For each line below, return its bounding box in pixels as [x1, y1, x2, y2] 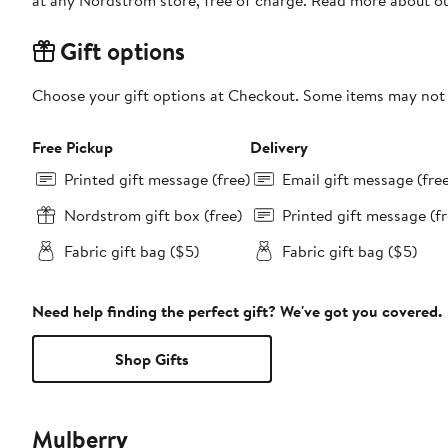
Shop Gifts [115, 348, 189, 371]
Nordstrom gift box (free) [64, 204, 242, 227]
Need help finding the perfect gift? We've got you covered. [32, 300, 442, 323]
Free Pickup [32, 136, 113, 159]
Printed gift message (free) [64, 168, 250, 191]
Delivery [250, 136, 308, 159]
